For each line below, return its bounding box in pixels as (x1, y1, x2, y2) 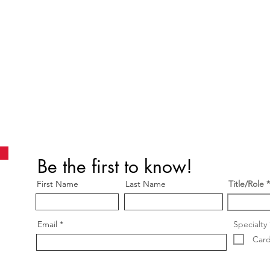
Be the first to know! (37, 154, 192, 178)
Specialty (233, 218, 267, 230)
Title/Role (228, 178, 264, 189)
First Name (37, 178, 78, 189)
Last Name (125, 178, 166, 189)
